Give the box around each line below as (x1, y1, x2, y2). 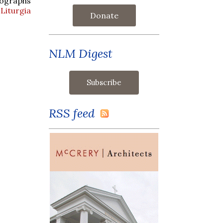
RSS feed (49, 105, 101, 121)
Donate (90, 10, 118, 20)
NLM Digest (49, 45, 112, 61)
